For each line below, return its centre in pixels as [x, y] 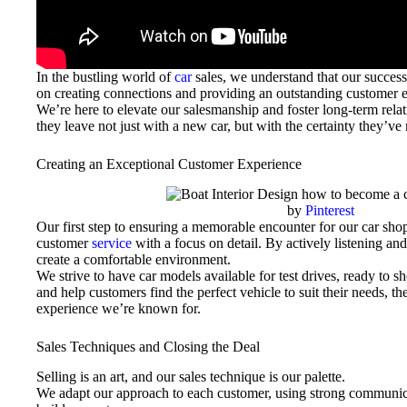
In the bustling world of [105, 77]
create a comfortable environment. [134, 260]
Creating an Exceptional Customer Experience [169, 164]
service [112, 243]
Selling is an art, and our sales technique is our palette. [191, 377]
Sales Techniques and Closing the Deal [148, 347]
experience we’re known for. [119, 309]
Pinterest [330, 211]
